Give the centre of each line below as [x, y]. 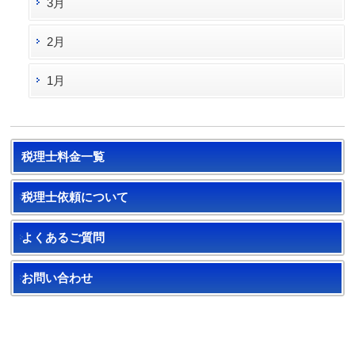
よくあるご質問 [63, 237]
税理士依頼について [75, 197]
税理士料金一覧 [63, 157]
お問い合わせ [57, 278]
